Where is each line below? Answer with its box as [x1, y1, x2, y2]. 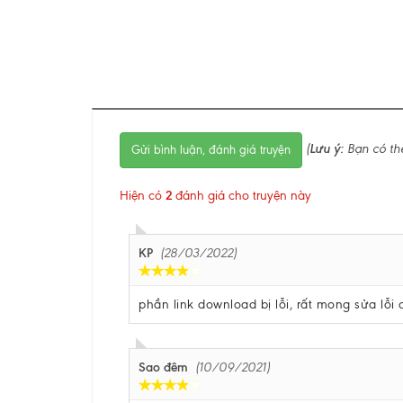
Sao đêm [139, 360, 188, 375]
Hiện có [120, 188, 166, 203]
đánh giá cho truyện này [172, 188, 311, 203]
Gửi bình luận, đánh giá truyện [131, 143, 291, 157]
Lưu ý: [309, 141, 344, 157]
